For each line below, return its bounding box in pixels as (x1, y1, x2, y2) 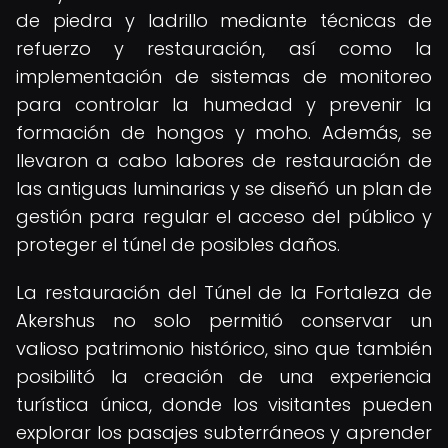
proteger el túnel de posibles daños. (16, 232, 340, 257)
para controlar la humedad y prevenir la (16, 92, 432, 117)
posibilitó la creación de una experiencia (16, 364, 432, 389)
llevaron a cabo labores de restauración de (16, 148, 432, 173)
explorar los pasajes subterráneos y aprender (16, 420, 432, 445)
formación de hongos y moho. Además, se (16, 120, 432, 145)
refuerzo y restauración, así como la (16, 36, 432, 61)
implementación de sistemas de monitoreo (16, 64, 432, 89)
